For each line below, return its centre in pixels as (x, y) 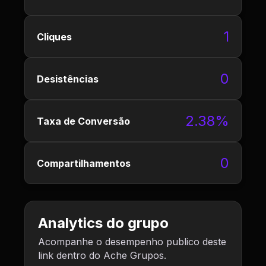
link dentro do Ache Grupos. (102, 255)
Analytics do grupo (103, 223)
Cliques (54, 37)
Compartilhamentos (84, 163)
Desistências (68, 79)
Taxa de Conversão (83, 121)
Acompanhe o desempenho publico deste (132, 242)
